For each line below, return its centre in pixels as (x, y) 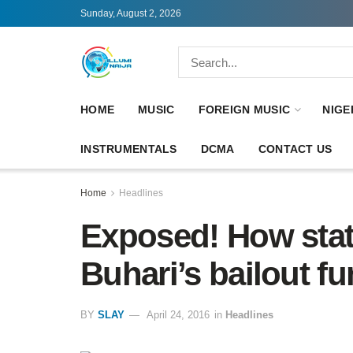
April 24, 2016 (178, 314)
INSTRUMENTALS (129, 149)
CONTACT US (295, 149)
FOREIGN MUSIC (244, 110)
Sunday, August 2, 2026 (131, 13)
